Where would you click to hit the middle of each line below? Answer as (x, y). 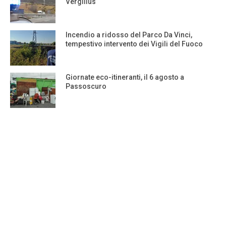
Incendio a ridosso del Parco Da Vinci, (129, 35)
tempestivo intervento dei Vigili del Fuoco (134, 44)
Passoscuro (86, 87)
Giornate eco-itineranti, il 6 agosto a (125, 77)
